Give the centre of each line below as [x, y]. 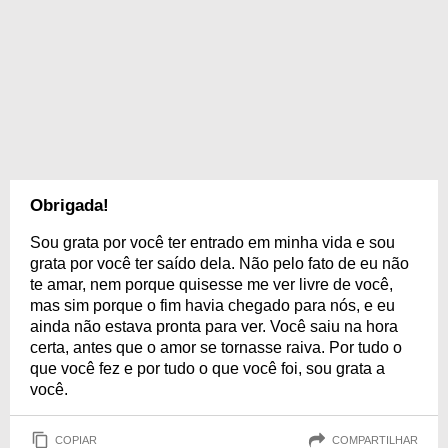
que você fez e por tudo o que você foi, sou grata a [207, 368]
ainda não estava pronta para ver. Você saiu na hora [214, 326]
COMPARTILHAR [375, 439]
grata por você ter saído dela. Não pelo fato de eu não [219, 263]
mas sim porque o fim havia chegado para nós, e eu [212, 305]
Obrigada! [69, 205]
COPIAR [76, 439]
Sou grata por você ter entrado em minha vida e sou [212, 242]
